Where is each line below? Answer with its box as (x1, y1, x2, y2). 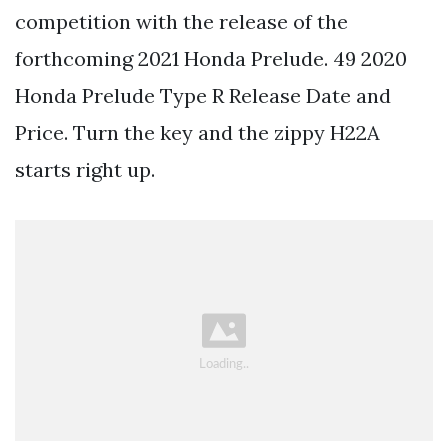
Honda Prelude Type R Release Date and (15, 83, 391, 109)
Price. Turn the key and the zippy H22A (15, 120, 380, 146)
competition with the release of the (15, 9, 348, 35)
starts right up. (15, 157, 155, 183)
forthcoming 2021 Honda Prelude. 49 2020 (15, 46, 407, 72)
